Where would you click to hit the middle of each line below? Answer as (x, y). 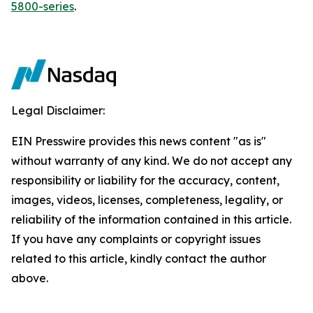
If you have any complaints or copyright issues (136, 239)
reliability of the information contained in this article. (151, 219)
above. (30, 278)
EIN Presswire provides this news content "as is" (139, 141)
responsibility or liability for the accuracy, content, (145, 180)
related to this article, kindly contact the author (139, 259)
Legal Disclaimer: (58, 110)
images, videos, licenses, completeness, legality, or (147, 200)
